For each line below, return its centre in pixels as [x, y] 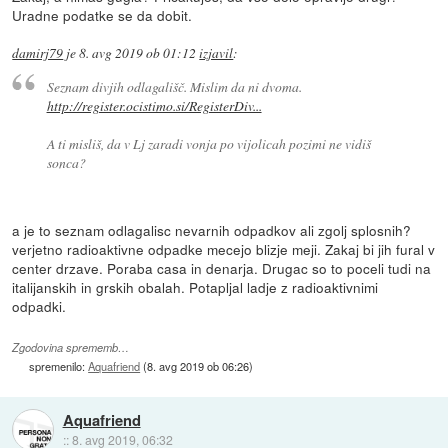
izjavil [216, 53]
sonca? [66, 162]
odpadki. [39, 305]
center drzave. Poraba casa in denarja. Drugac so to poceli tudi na [222, 267]
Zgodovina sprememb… [71, 347]
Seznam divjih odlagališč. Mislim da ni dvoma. [174, 86]
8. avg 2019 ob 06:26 [198, 365]
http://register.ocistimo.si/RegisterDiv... [154, 105]
